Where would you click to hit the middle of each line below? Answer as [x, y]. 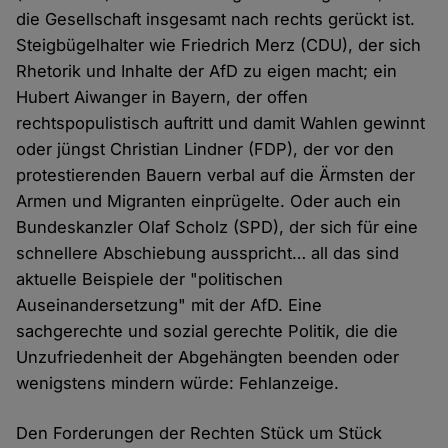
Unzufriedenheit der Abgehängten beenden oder [208, 357]
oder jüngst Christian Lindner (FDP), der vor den [205, 149]
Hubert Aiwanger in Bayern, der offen [162, 97]
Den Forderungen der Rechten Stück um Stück [199, 433]
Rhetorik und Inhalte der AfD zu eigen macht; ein [207, 71]
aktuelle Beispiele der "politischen [150, 279]
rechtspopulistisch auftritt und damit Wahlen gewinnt [221, 123]
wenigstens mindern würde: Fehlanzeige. [178, 383]
